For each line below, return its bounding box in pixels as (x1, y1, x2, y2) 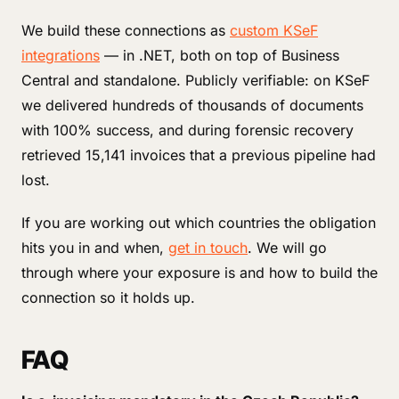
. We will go (248, 239, 327, 256)
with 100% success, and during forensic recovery (21, 121, 354, 139)
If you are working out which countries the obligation (21, 214, 376, 232)
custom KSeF (230, 21, 318, 39)
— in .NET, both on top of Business (100, 46, 339, 64)
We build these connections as (21, 21, 230, 39)
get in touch (168, 239, 248, 256)
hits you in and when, (21, 239, 168, 256)
